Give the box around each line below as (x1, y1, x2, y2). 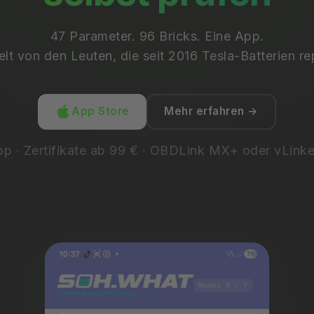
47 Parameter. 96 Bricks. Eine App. (50, 28, 264, 43)
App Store (71, 104, 130, 118)
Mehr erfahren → (164, 104, 259, 118)
